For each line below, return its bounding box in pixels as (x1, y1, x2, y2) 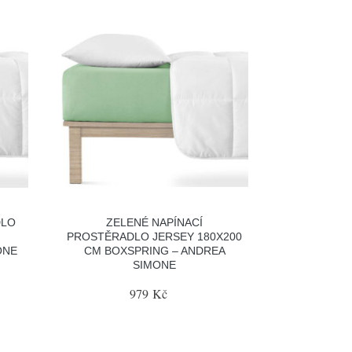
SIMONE (133, 258, 177, 271)
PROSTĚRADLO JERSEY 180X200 (67, 229, 243, 243)
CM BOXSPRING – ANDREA (83, 244, 225, 257)
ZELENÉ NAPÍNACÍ (106, 215, 203, 229)
